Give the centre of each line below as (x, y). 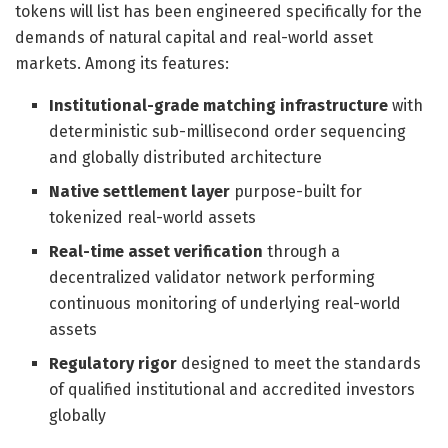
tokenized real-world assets (153, 217)
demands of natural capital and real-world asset (194, 37)
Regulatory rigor (113, 363)
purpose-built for (296, 191)
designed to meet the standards (299, 363)
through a (302, 251)
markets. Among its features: (122, 63)
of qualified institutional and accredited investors (232, 389)
